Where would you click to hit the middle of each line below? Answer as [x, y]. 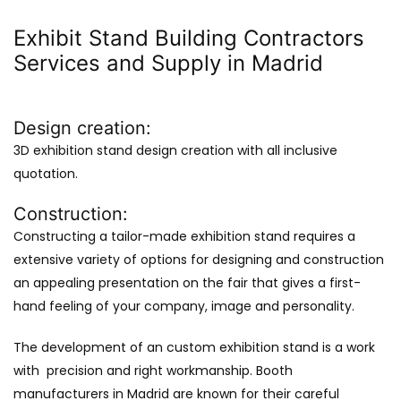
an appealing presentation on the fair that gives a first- [187, 282]
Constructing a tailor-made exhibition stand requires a [184, 236]
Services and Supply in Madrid [168, 63]
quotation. [46, 173]
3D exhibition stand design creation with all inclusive [175, 150]
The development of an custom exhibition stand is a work [194, 347]
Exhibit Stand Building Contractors [189, 38]
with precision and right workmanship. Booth [153, 370]
